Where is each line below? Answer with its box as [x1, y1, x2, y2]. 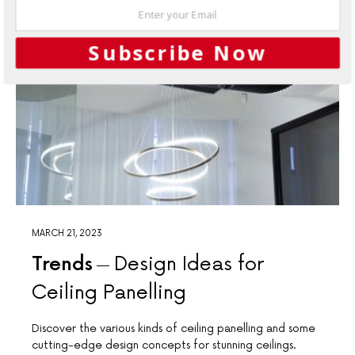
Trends [32, 253, 93, 277]
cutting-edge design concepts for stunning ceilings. [32, 338, 296, 353]
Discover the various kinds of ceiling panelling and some [32, 322, 315, 336]
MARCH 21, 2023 [32, 228, 102, 239]
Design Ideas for [114, 253, 265, 277]
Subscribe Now [88, 39, 267, 67]
